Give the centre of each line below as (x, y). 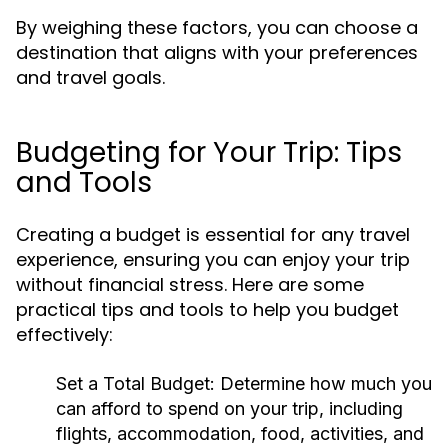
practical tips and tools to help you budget (207, 309)
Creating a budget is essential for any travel (213, 234)
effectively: (64, 334)
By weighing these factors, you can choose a (217, 27)
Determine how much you (323, 383)
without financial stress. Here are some (190, 284)
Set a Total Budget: (135, 383)
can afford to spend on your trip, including (229, 408)
